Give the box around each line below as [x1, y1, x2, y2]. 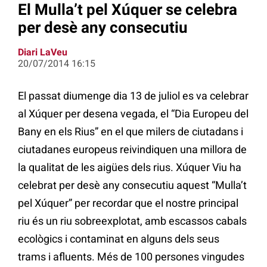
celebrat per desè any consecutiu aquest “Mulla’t [18, 179, 247, 192]
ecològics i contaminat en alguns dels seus [18, 232, 219, 246]
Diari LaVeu [18, 46, 67, 58]
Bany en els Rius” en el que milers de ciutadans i [18, 125, 243, 138]
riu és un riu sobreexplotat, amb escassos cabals [18, 215, 247, 228]
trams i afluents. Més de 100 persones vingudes [18, 250, 244, 263]
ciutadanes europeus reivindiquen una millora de [18, 143, 247, 156]
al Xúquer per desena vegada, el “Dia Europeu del [18, 107, 249, 120]
